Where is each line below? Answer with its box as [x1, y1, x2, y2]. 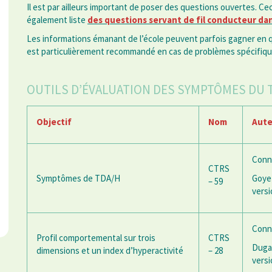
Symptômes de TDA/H [36, 172, 120, 185]
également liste [27, 14, 87, 26]
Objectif [36, 116, 72, 128]
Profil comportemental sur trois [36, 232, 155, 244]
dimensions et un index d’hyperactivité [36, 245, 183, 257]
